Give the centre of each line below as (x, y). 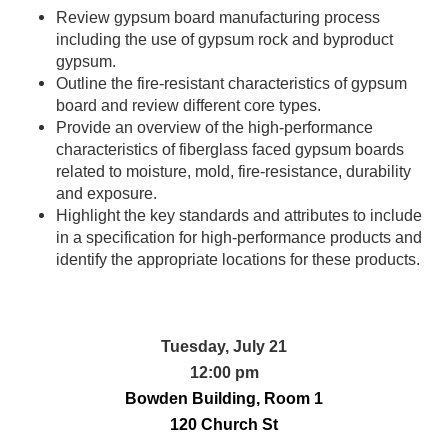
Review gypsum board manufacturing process (218, 18)
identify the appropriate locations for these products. (238, 260)
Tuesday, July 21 (224, 347)
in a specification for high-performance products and (239, 238)
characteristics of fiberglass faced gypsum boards (230, 150)
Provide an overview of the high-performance (214, 128)
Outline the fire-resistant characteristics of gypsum (231, 84)
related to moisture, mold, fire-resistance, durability (233, 172)
